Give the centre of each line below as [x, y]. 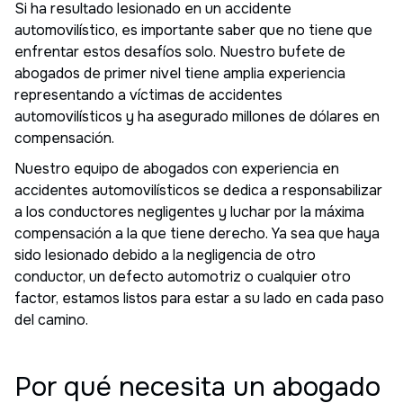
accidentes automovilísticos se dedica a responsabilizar [198, 190]
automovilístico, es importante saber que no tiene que [193, 30]
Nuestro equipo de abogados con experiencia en [177, 168]
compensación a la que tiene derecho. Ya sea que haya [197, 233]
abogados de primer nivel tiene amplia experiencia [180, 73]
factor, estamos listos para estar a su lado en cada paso [199, 298]
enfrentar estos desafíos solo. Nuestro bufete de [180, 51]
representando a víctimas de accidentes [148, 94]
